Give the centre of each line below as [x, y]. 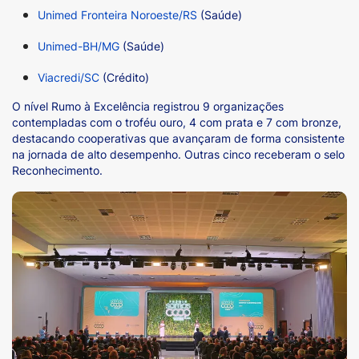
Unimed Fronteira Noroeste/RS [117, 14]
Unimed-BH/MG [79, 46]
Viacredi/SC [70, 77]
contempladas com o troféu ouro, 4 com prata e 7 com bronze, [177, 122]
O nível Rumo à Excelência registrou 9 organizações [148, 106]
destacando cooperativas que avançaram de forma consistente [178, 138]
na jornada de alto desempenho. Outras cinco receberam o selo [178, 154]
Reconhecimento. [61, 170]
